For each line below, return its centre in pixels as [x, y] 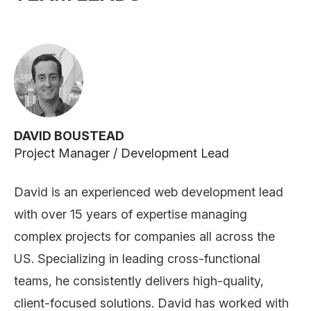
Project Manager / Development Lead [121, 153]
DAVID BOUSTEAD [69, 135]
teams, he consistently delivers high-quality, [139, 280]
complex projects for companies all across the [144, 236]
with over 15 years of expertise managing [131, 214]
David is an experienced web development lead [149, 192]
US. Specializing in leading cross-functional [137, 258]
